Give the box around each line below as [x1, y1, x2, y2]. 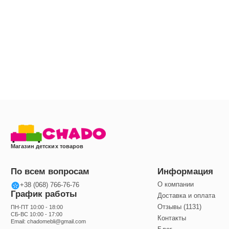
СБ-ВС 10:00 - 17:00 [11, 211, 62, 218]
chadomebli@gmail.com [27, 218, 86, 225]
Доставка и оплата [157, 192, 215, 200]
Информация [157, 166, 213, 176]
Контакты [157, 215, 186, 222]
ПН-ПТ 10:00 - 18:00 [11, 204, 63, 211]
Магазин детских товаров [11, 143, 84, 149]
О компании [157, 181, 194, 189]
